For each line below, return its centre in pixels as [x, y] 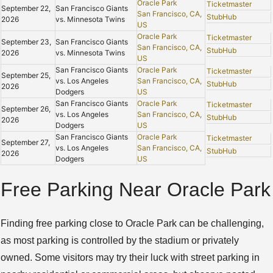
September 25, [26, 76]
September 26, [26, 109]
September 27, [26, 143]
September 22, [26, 9]
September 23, [26, 42]
